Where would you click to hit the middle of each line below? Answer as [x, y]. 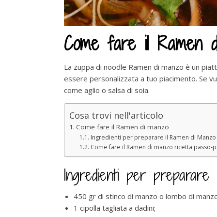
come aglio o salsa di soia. [107, 90]
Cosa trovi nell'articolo [116, 115]
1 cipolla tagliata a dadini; [115, 208]
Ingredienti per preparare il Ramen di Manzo [153, 137]
